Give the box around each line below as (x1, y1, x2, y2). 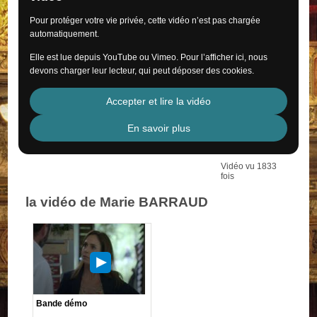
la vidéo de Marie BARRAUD (25, 194, 209, 209)
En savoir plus (127, 122, 190, 134)
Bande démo (36, 298, 88, 309)
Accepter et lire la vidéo (106, 95, 211, 107)
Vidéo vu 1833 (220, 161, 277, 171)
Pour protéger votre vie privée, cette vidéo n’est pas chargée (30, 15, 261, 25)
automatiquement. (30, 28, 100, 39)
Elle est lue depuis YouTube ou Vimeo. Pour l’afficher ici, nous (30, 52, 268, 62)
